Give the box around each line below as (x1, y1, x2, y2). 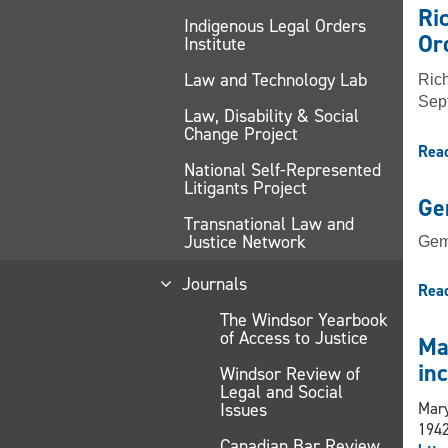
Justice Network (184, 229, 306, 254)
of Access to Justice (220, 325, 368, 350)
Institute (184, 31, 246, 56)
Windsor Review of (220, 361, 360, 386)
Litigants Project (184, 175, 307, 200)
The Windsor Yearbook (220, 307, 388, 332)
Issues (220, 397, 267, 422)
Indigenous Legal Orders (184, 13, 366, 38)
